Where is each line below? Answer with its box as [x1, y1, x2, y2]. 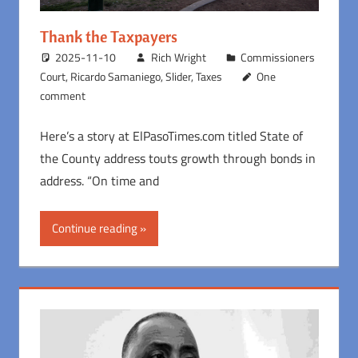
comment [39, 86, 86, 104]
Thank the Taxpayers [39, 26, 177, 46]
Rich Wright [150, 48, 206, 66]
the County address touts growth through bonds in [39, 148, 316, 168]
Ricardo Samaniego [70, 67, 161, 85]
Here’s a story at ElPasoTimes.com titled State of [39, 125, 303, 145]
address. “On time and [39, 170, 159, 190]
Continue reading [51, 218, 137, 237]
